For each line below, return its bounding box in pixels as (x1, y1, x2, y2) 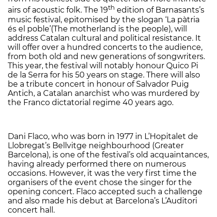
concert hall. (8, 205, 55, 215)
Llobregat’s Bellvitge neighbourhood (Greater (8, 140, 184, 150)
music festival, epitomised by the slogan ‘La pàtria (8, 15, 200, 24)
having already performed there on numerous (8, 159, 186, 169)
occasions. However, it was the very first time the (8, 168, 197, 178)
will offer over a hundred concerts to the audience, (8, 42, 202, 52)
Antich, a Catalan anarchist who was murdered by (8, 88, 200, 98)
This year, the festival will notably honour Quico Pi (8, 61, 198, 70)
